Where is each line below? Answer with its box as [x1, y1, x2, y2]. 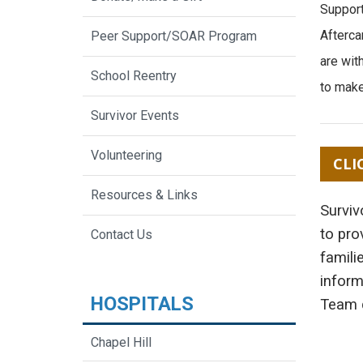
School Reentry [91, 68, 177, 84]
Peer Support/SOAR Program [91, 28, 257, 45]
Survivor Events [91, 108, 179, 124]
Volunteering [91, 147, 162, 164]
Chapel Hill [91, 335, 152, 351]
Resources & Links [91, 187, 198, 203]
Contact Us [91, 227, 152, 243]
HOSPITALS [91, 293, 194, 316]
